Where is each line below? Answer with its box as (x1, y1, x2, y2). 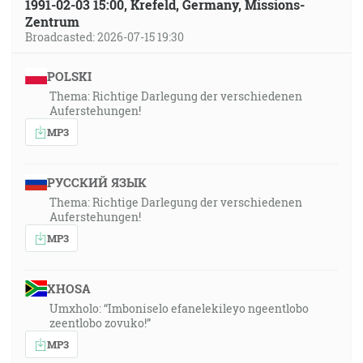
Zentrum (25, 13, 79, 30)
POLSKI (46, 68, 92, 84)
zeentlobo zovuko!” (49, 315, 151, 331)
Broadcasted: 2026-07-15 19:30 (25, 29, 184, 45)
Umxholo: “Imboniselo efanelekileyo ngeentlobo (49, 301, 309, 316)
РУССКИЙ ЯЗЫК (46, 174, 147, 190)
